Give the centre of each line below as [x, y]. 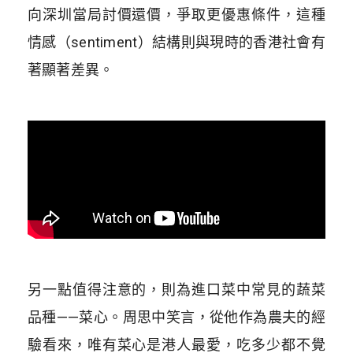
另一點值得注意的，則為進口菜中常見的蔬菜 [176, 289]
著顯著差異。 [71, 69]
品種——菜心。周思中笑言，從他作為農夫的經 [176, 317]
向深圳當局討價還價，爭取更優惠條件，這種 [176, 14]
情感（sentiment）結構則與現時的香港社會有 [176, 42]
